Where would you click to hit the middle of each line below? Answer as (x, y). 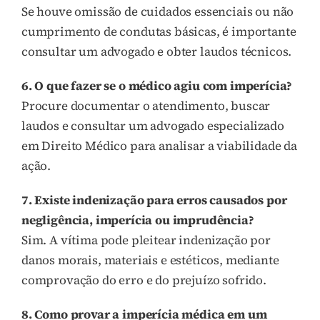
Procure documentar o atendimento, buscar (146, 105)
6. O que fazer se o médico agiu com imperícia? (157, 85)
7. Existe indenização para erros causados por (154, 200)
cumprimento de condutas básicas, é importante (159, 31)
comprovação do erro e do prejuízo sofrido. (144, 280)
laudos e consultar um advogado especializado (153, 125)
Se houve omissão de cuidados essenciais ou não (158, 11)
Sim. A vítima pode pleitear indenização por (146, 240)
